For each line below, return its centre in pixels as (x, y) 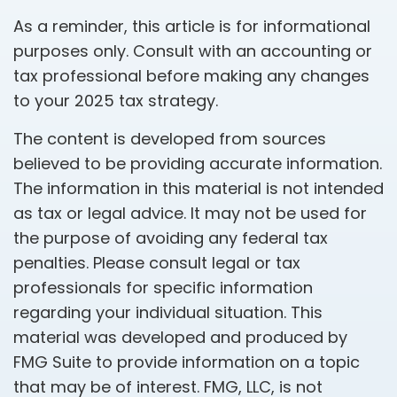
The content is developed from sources (170, 139)
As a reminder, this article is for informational (192, 26)
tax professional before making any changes (191, 76)
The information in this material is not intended (198, 188)
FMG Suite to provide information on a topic (187, 362)
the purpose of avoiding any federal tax (171, 238)
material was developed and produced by (180, 337)
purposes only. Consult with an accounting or (193, 51)
